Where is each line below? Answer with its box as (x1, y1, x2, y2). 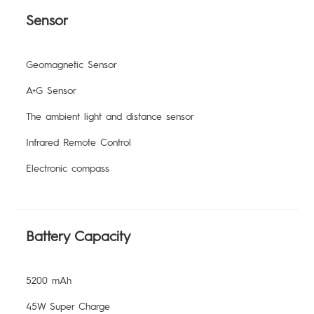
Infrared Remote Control (26, 137, 132, 149)
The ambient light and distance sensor (26, 111, 195, 123)
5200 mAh (26, 275, 72, 287)
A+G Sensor (26, 85, 77, 97)
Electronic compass (26, 163, 110, 175)
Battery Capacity (26, 228, 131, 245)
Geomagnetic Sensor (26, 59, 118, 71)
